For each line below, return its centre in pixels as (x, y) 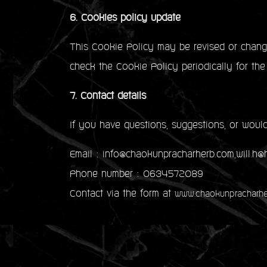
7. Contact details (108, 97)
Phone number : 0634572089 (136, 175)
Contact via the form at (122, 194)
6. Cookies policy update (125, 18)
